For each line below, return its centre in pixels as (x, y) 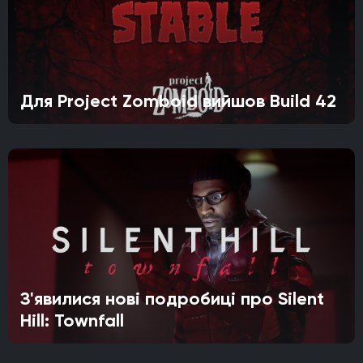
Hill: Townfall (72, 320)
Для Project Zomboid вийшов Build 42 (178, 101)
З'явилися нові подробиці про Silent (172, 298)
